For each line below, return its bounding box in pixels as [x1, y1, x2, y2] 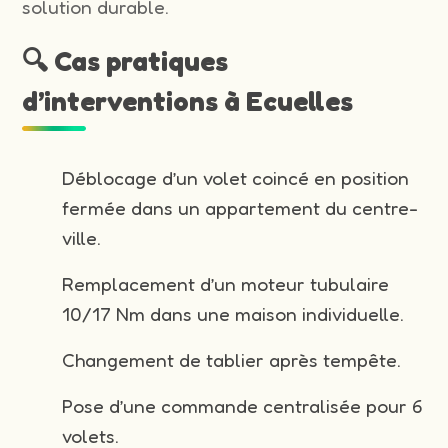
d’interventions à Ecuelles [22, 84, 354, 117]
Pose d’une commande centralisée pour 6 [62, 393, 424, 418]
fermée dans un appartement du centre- [62, 195, 419, 220]
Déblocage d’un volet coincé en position [62, 165, 410, 190]
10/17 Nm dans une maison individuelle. [62, 301, 405, 326]
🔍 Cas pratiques [22, 44, 229, 77]
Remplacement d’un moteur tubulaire [62, 271, 390, 296]
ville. [62, 225, 102, 250]
